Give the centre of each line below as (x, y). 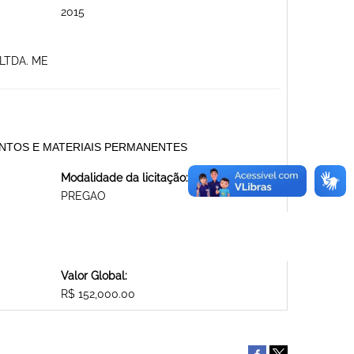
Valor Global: (94, 276)
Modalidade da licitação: (124, 178)
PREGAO (83, 196)
